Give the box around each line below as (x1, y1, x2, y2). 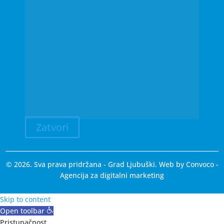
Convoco (185, 159, 214, 169)
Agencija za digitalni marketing (60, 170, 164, 180)
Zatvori (36, 120, 68, 134)
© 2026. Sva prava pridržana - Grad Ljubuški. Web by (5, 159, 186, 169)
